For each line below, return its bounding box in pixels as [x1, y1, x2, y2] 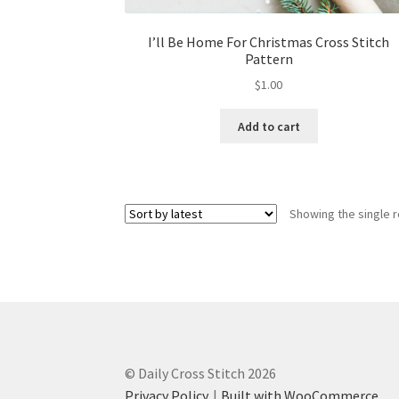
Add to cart [237, 118, 300, 134]
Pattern [244, 49, 293, 68]
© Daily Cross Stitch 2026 [125, 363, 277, 382]
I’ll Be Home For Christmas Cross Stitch [148, 32, 390, 51]
